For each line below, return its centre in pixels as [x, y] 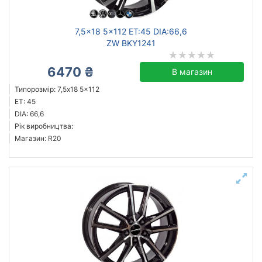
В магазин [192, 72]
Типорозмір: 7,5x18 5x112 [57, 89]
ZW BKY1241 [131, 43]
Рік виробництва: [44, 126]
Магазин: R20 [38, 138]
